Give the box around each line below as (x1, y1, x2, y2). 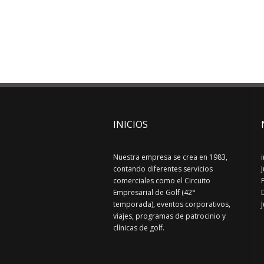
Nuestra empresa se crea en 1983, (113, 152, 227, 162)
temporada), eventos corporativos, (113, 199, 230, 209)
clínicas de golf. (113, 223, 164, 233)
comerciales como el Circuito (113, 176, 210, 186)
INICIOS (113, 118, 148, 131)
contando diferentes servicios (113, 164, 213, 174)
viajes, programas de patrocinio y (113, 211, 226, 221)
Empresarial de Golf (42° (113, 187, 196, 197)
